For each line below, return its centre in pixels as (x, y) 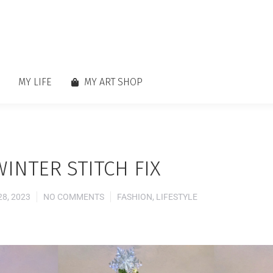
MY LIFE (35, 82)
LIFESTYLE (177, 197)
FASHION (135, 197)
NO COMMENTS (74, 197)
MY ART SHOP (113, 82)
